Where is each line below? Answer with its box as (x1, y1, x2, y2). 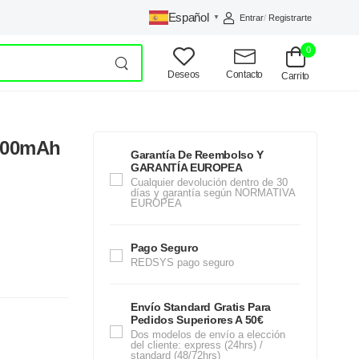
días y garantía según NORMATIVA (131, 187, 295, 199)
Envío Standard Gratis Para (131, 301, 271, 313)
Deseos (167, 68, 200, 80)
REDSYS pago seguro (131, 256, 234, 268)
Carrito (281, 70, 309, 82)
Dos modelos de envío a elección (131, 329, 285, 341)
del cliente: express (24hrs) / (131, 339, 263, 351)
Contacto (225, 68, 264, 80)
